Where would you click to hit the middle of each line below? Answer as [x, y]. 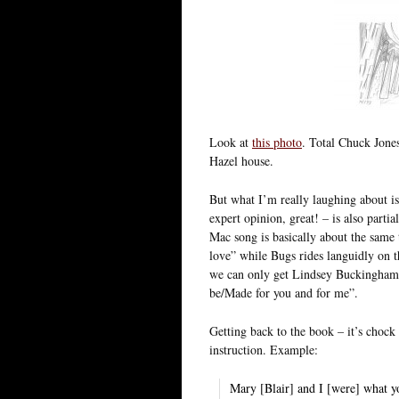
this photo [277, 142]
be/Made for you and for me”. [284, 292]
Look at [231, 142]
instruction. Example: [264, 349]
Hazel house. [241, 160]
